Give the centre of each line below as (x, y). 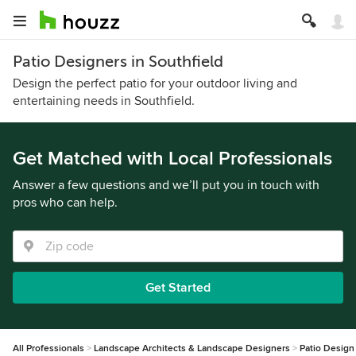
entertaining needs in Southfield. (104, 101)
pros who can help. (65, 203)
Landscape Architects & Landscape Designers (192, 348)
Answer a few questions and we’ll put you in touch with (166, 185)
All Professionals (48, 348)
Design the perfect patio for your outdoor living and (155, 83)
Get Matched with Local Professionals (172, 159)
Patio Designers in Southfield (118, 62)
